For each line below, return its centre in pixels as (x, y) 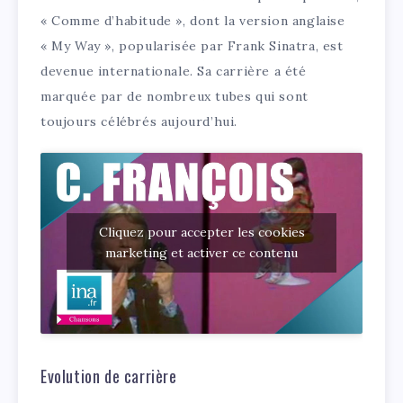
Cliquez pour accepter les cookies (201, 233)
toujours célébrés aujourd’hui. (139, 121)
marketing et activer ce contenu (201, 253)
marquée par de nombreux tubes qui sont (175, 96)
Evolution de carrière (109, 376)
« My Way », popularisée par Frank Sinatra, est (192, 45)
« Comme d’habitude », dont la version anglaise (193, 20)
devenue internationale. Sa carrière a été (174, 71)
